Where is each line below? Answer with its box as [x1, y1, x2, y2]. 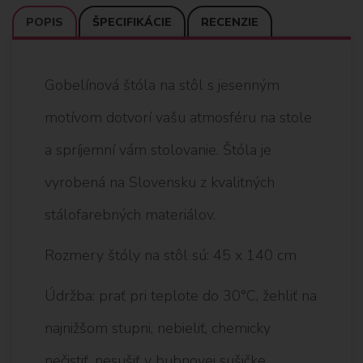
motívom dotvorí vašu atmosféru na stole [45, 107, 312, 127]
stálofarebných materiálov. [45, 204, 216, 224]
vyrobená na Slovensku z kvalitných [45, 172, 275, 192]
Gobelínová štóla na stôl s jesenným [45, 75, 280, 95]
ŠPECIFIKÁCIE [92, 14, 172, 30]
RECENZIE [201, 14, 258, 30]
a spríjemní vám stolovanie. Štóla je [45, 139, 271, 160]
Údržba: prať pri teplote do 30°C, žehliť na [45, 285, 317, 305]
